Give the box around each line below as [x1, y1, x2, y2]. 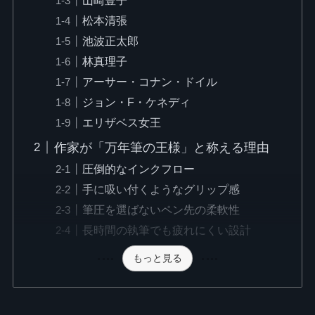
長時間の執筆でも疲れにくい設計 [82, 223, 252, 236]
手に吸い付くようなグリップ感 [82, 182, 240, 195]
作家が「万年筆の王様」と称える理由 [54, 140, 270, 155]
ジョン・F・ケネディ [82, 95, 191, 108]
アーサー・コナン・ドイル [82, 75, 218, 88]
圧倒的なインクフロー [82, 162, 195, 175]
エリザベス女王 [82, 115, 162, 129]
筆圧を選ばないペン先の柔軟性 [82, 202, 240, 216]
